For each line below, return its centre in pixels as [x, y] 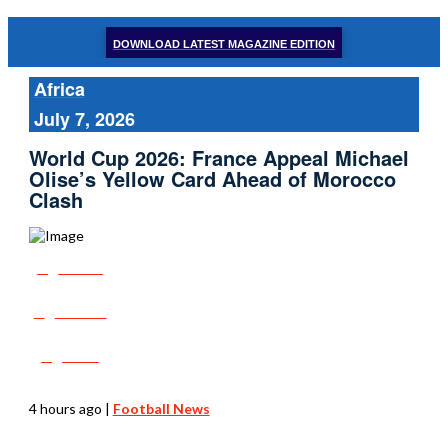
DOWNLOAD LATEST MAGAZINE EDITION [224, 43]
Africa [59, 89]
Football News [161, 408]
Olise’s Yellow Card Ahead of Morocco [212, 179]
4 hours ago [65, 408]
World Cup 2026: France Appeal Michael [218, 158]
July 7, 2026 [84, 119]
